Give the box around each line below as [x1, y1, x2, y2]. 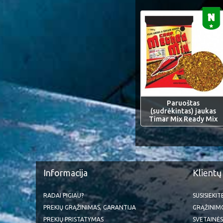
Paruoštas [167, 99, 200, 107]
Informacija [43, 167, 88, 178]
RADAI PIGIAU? [43, 192, 84, 199]
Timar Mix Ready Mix [149, 115, 218, 123]
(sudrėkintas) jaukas [150, 107, 217, 115]
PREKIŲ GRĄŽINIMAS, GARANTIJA [43, 204, 136, 211]
